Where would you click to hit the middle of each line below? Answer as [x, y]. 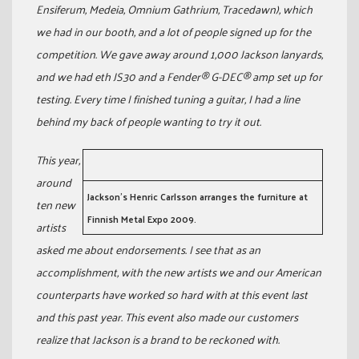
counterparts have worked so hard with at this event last [172, 294]
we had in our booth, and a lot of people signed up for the [173, 32]
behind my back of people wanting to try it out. [149, 121]
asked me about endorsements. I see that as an [148, 250]
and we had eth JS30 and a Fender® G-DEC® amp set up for [179, 77]
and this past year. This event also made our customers [167, 317]
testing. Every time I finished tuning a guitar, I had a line [168, 99]
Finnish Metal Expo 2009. [142, 219]
